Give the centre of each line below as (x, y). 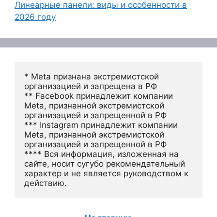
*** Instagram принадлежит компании (101, 125)
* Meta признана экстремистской (92, 77)
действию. (46, 183)
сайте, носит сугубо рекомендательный (105, 164)
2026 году (35, 17)
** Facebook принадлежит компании (99, 96)
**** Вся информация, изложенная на (101, 154)
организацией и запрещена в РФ (91, 86)
